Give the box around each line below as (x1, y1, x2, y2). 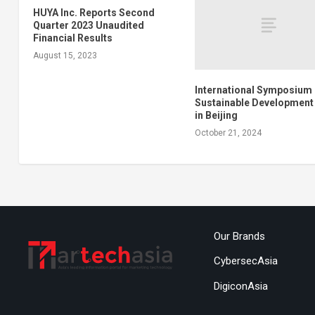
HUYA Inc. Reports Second (32, 6, 155, 18)
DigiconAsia (213, 279, 268, 292)
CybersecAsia (213, 255, 278, 268)
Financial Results (32, 32, 112, 44)
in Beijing (195, 110, 238, 122)
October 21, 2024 (195, 128, 262, 139)
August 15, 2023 (32, 50, 97, 60)
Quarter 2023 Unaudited (32, 19, 144, 31)
